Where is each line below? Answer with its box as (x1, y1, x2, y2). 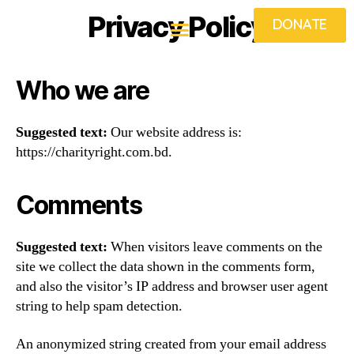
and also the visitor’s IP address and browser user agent (16, 277, 328, 296)
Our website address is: (111, 123, 242, 141)
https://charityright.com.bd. (16, 143, 172, 161)
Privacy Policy (88, 9, 266, 44)
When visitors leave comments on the (111, 238, 322, 256)
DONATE (272, 15, 327, 33)
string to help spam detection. (16, 297, 183, 315)
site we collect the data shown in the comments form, (16, 258, 315, 276)
